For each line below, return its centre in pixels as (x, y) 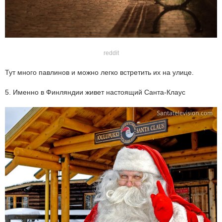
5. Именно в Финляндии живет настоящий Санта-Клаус (95, 92)
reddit (111, 53)
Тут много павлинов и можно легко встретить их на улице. (99, 73)
